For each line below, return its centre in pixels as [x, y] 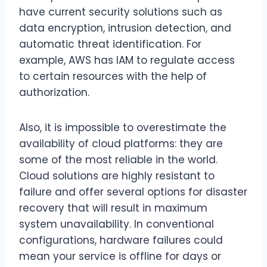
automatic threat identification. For [110, 44]
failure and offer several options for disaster [133, 192]
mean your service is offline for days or [120, 256]
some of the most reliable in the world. [118, 159]
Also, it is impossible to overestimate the [123, 127]
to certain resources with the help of [113, 76]
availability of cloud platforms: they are [121, 143]
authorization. [54, 92]
